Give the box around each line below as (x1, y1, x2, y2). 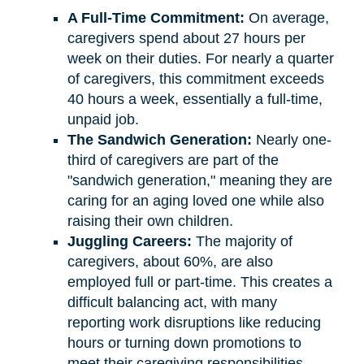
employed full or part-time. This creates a (67, 273, 332, 290)
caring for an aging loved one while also (67, 192, 324, 209)
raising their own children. (67, 212, 233, 229)
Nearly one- (251, 131, 331, 148)
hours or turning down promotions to (67, 334, 301, 351)
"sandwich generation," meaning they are (67, 171, 332, 188)
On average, (244, 9, 329, 26)
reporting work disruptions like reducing (67, 314, 321, 331)
